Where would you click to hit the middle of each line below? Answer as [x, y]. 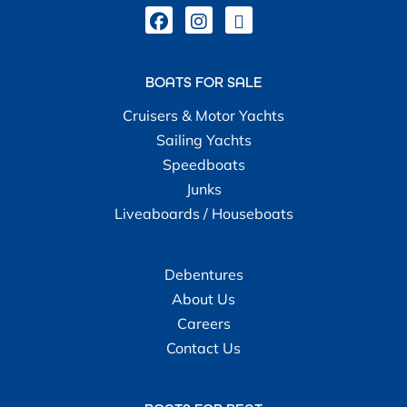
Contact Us [203, 347]
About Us [203, 298]
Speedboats [203, 164]
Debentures [203, 274]
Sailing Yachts [203, 139]
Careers [203, 323]
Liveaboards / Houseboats [203, 213]
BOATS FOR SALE [203, 82]
